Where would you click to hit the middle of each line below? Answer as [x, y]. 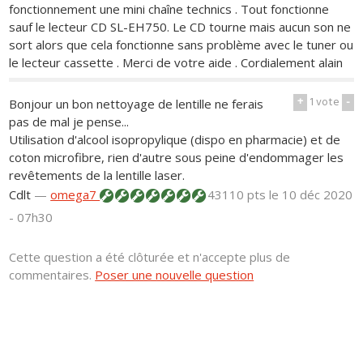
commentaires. [52, 274]
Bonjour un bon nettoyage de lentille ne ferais [137, 103]
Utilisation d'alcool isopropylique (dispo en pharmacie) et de [175, 139]
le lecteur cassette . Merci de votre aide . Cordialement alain [176, 63]
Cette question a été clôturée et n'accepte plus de [150, 256]
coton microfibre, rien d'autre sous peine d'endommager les [177, 157]
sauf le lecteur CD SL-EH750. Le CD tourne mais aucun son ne [180, 27]
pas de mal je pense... [69, 121]
